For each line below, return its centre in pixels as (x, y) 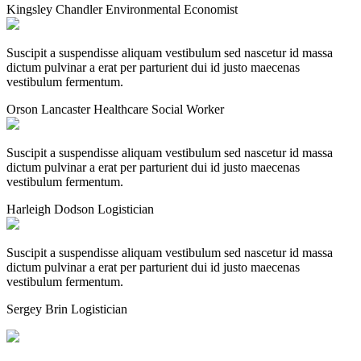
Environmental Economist (172, 10)
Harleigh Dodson (52, 210)
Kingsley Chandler (56, 10)
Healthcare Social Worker (159, 110)
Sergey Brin (39, 309)
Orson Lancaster (50, 110)
